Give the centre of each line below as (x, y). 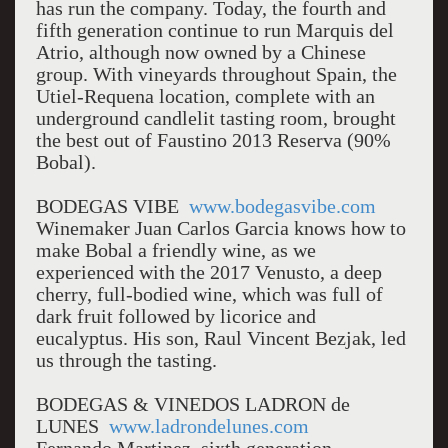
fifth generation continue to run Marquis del (214, 30)
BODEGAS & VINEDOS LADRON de (192, 404)
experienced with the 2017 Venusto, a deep (208, 272)
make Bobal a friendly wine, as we (175, 250)
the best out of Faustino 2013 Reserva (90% (213, 140)
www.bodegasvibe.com (282, 206)
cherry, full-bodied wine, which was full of (209, 294)
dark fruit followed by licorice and (175, 316)
